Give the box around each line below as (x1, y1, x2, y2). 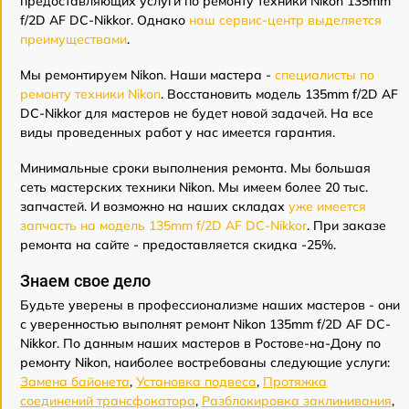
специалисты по (275, 67, 374, 83)
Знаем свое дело (20, 271, 151, 290)
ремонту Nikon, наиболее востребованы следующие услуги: (20, 354, 390, 371)
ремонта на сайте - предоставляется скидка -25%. (20, 236, 336, 253)
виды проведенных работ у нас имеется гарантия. (20, 124, 335, 141)
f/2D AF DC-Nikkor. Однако (20, 12, 189, 28)
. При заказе (307, 217, 386, 234)
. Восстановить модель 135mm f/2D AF (161, 86, 398, 102)
